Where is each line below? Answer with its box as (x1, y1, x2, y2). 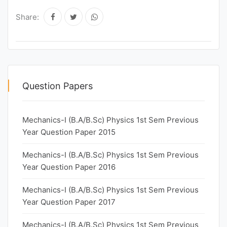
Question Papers (22, 81, 93, 91)
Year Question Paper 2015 (22, 127, 116, 137)
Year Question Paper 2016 (22, 162, 116, 172)
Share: (16, 12, 39, 22)
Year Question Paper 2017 (22, 197, 116, 207)
